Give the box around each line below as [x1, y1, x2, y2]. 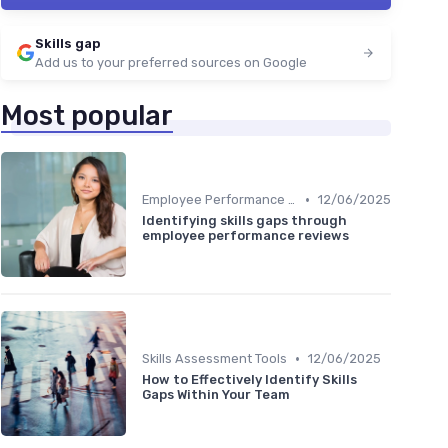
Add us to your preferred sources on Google [35, 55, 307, 71]
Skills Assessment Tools [142, 351, 287, 367]
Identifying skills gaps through [142, 213, 347, 229]
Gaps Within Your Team [142, 387, 290, 403]
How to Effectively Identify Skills [142, 372, 357, 388]
